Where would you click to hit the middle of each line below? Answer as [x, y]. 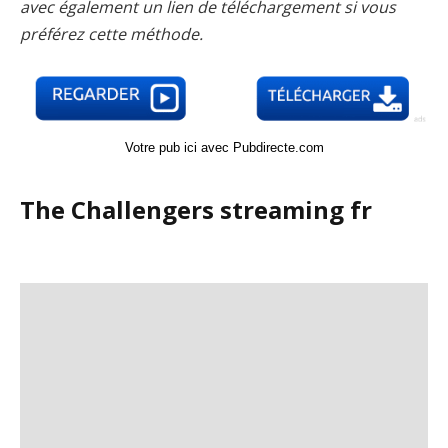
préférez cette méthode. [111, 34]
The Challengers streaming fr [196, 210]
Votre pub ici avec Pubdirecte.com [224, 147]
